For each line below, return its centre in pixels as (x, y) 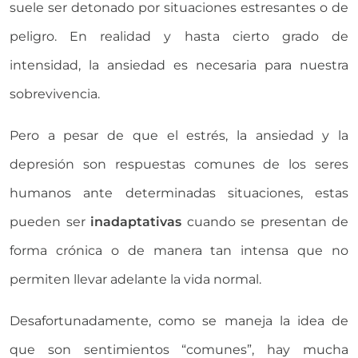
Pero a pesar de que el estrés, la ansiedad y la (179, 135)
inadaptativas (133, 221)
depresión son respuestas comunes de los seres (179, 164)
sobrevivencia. (55, 93)
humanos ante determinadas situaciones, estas (179, 193)
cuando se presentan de (265, 221)
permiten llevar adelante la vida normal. (135, 279)
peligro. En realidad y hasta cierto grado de (179, 36)
